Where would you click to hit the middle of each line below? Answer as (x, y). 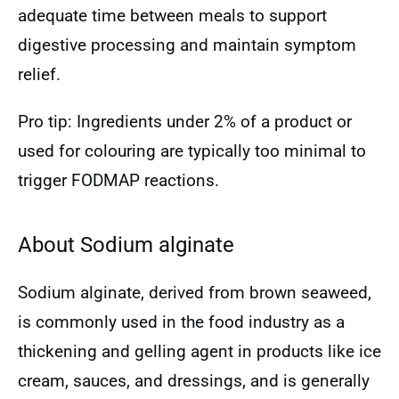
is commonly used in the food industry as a (181, 322)
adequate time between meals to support (172, 16)
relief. (39, 74)
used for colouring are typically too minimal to (192, 151)
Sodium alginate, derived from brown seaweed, (195, 293)
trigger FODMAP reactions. (118, 180)
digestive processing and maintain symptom (187, 45)
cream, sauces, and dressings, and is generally (194, 381)
